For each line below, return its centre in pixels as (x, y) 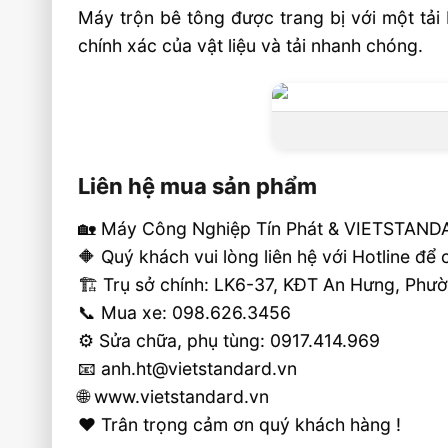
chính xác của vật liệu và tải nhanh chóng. (251, 45)
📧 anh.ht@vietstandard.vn (188, 369)
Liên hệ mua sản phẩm (198, 186)
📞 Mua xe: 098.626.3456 (185, 313)
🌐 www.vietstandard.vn (174, 397)
